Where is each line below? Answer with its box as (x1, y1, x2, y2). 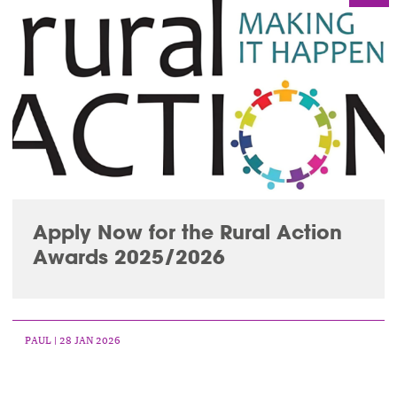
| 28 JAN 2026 (51, 333, 121, 346)
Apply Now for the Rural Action (32, 218, 342, 245)
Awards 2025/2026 (32, 243, 225, 269)
